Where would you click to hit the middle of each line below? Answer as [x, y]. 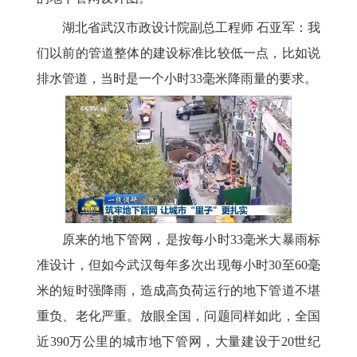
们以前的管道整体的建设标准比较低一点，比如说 [178, 53]
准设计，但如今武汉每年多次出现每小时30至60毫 [178, 265]
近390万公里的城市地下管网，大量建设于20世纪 [178, 341]
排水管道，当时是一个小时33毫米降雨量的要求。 [177, 78]
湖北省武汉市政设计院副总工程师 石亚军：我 [191, 27]
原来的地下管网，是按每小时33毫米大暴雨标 [191, 239]
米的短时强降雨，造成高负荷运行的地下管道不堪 [178, 290]
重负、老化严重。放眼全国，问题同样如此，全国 [178, 316]
